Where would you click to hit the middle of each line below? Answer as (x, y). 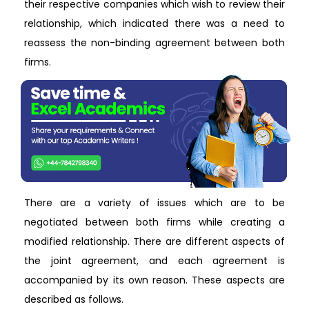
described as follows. (74, 299)
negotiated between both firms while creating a (154, 222)
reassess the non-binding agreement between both (154, 43)
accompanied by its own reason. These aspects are (154, 280)
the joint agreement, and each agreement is (154, 260)
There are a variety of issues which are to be (154, 202)
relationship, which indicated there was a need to (154, 23)
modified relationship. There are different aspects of (154, 241)
